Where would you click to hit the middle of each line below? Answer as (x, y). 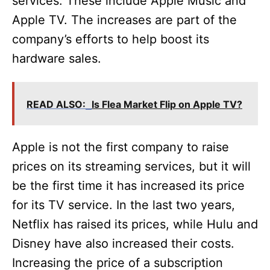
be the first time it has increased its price (128, 186)
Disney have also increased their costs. (123, 244)
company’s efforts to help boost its (111, 39)
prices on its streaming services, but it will (131, 167)
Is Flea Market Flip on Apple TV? (167, 105)
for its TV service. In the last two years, (124, 205)
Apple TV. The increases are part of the (124, 20)
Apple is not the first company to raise (121, 147)
